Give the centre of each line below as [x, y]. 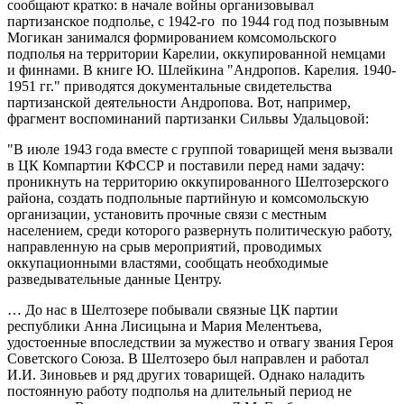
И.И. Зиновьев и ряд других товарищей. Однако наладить [186, 375]
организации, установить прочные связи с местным [167, 215]
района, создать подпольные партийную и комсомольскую [188, 198]
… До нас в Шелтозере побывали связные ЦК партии [173, 310]
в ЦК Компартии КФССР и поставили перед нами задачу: [186, 166]
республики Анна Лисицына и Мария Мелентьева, [165, 326]
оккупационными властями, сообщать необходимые [168, 263]
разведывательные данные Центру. [115, 280]
